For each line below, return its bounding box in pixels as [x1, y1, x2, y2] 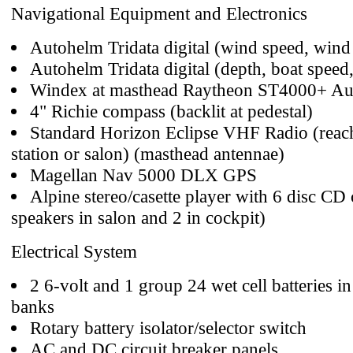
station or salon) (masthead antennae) [11, 143, 284, 164]
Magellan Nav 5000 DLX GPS [30, 165, 257, 185]
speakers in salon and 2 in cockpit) [11, 207, 266, 228]
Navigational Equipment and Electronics [11, 3, 307, 24]
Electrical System [11, 241, 137, 262]
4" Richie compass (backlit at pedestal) [30, 101, 313, 121]
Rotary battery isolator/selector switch [30, 318, 307, 338]
